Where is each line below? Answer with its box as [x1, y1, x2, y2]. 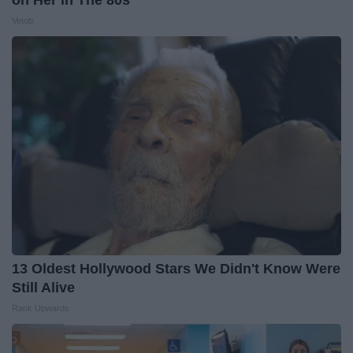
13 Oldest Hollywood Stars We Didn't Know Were [12, 260, 340, 277]
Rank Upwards [12, 303, 69, 313]
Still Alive [12, 279, 75, 295]
